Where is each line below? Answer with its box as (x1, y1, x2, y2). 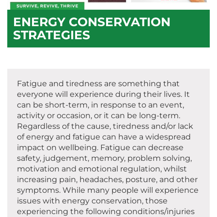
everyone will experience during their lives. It (17, 90, 190, 99)
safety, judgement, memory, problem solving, (17, 154, 192, 163)
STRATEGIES (13, 28, 90, 43)
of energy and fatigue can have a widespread (17, 132, 191, 142)
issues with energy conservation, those (17, 196, 168, 206)
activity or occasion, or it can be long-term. (17, 111, 180, 121)
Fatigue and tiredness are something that (17, 79, 180, 89)
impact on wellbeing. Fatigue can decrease (17, 143, 184, 153)
